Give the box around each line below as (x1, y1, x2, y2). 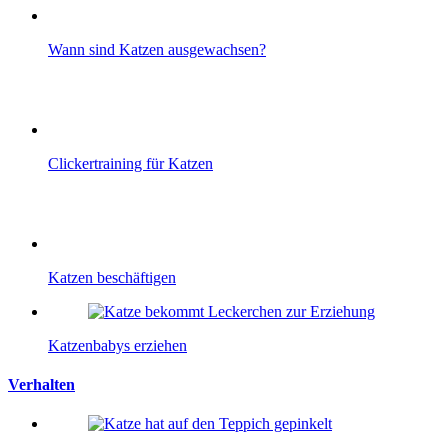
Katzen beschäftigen (48, 268, 176, 286)
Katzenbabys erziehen (48, 336, 187, 354)
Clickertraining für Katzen (48, 154, 213, 172)
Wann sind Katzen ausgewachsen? (48, 40, 266, 58)
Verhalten (8, 376, 75, 394)
